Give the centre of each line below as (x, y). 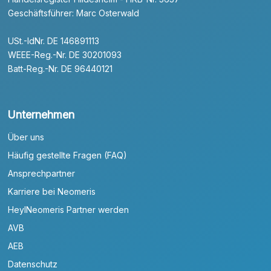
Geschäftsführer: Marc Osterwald (74, 13)
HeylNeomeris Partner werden (69, 210)
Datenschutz (33, 264)
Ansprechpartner (42, 174)
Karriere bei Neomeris (52, 192)
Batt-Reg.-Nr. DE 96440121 (60, 69)
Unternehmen (41, 115)
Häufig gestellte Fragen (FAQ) (68, 155)
